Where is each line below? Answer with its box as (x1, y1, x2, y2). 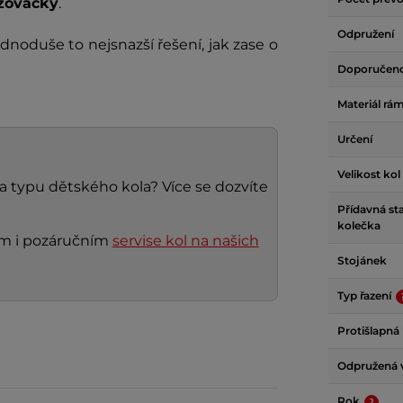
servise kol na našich (112, 232, 259, 249)
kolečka (337, 219, 381, 232)
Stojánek (337, 254, 387, 267)
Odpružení (337, 27, 394, 40)
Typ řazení (337, 289, 394, 302)
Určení (337, 132, 372, 146)
